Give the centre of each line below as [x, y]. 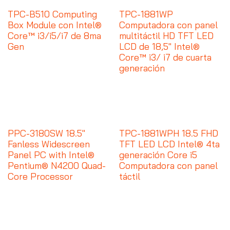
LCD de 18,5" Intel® [159, 46]
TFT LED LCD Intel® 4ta [169, 144]
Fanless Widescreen [49, 144]
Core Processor [40, 176]
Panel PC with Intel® [51, 155]
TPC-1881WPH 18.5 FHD [168, 133]
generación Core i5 [158, 155]
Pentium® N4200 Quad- [57, 166]
